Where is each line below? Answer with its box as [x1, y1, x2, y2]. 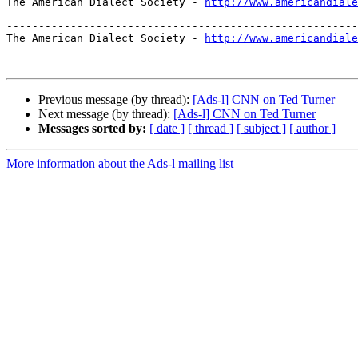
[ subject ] [237, 121, 286, 136]
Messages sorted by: [38, 121, 146, 136]
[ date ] [149, 121, 185, 136]
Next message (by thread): [38, 107, 173, 121]
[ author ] [289, 121, 336, 136]
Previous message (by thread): [38, 93, 193, 107]
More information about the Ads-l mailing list [6, 157, 233, 171]
